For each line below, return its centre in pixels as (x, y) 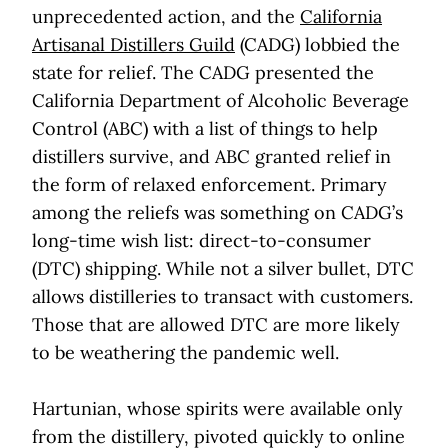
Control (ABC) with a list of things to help (205, 129)
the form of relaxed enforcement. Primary (209, 185)
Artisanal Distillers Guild (133, 45)
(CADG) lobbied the (317, 45)
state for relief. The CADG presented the (203, 73)
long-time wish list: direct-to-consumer (201, 241)
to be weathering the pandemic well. (188, 353)
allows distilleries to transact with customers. (222, 297)
